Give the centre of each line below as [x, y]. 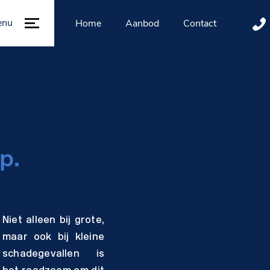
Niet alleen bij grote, [53, 221]
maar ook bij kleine [53, 238]
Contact [200, 23]
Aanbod [143, 23]
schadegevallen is [53, 255]
